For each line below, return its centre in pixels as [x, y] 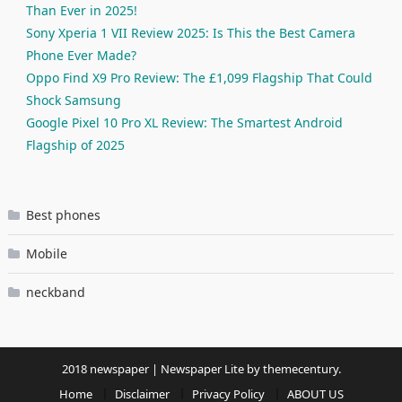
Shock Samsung [73, 100]
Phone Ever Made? [81, 56]
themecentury [300, 369]
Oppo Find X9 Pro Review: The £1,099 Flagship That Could [199, 78]
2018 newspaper [105, 369]
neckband [55, 293]
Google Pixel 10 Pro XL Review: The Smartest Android [184, 123]
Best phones [63, 215]
